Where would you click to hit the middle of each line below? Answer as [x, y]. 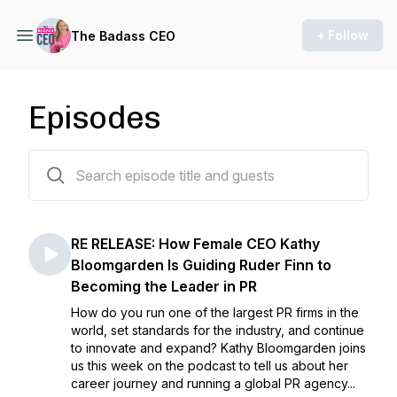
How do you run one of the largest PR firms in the [215, 312]
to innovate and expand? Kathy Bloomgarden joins [218, 348]
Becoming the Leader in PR [164, 286]
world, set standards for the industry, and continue [218, 330]
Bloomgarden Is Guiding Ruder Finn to [201, 265]
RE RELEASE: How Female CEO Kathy [195, 244]
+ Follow [343, 35]
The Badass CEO [123, 35]
